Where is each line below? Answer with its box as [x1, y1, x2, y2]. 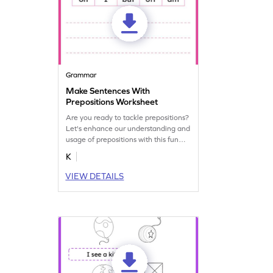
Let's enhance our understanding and [66, 124, 191, 133]
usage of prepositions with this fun [66, 135, 179, 144]
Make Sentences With [66, 86, 151, 96]
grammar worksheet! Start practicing [66, 146, 186, 155]
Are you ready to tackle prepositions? [66, 113, 190, 122]
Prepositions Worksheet [66, 97, 158, 107]
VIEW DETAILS [65, 171, 124, 182]
